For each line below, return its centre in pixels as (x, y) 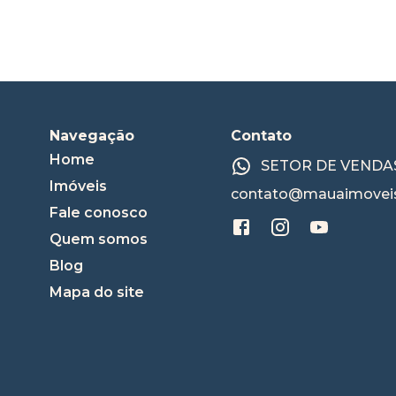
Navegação (92, 135)
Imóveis (78, 186)
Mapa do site (97, 292)
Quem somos (99, 239)
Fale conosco (99, 212)
